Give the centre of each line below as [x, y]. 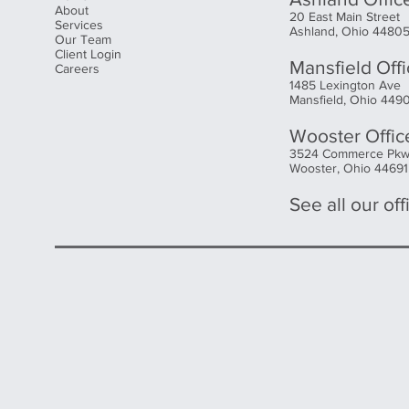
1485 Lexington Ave [345, 85]
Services [79, 25]
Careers [77, 68]
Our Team [83, 39]
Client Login [88, 54]
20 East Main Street [344, 16]
